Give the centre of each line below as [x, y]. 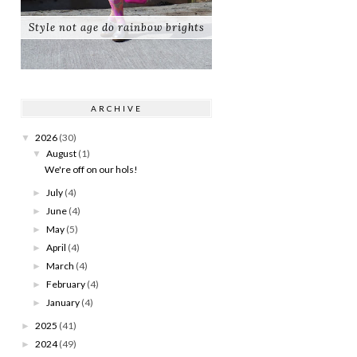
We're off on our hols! [91, 169]
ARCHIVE [116, 108]
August [62, 153]
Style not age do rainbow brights [116, 27]
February [66, 284]
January [63, 302]
